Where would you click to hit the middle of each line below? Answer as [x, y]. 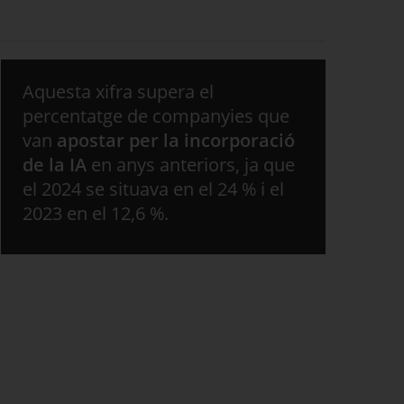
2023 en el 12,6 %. [96, 213]
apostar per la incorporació [176, 140]
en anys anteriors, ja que [191, 165]
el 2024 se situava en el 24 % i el [153, 189]
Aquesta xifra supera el [118, 92]
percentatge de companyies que [156, 116]
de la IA [55, 165]
